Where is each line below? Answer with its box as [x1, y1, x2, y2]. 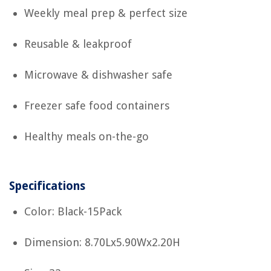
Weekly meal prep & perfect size [24, 7, 188, 19]
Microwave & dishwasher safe [24, 68, 172, 81]
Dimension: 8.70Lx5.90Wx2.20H [24, 236, 180, 249]
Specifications [9, 179, 85, 193]
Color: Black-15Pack [24, 205, 122, 218]
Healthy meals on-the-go [24, 130, 149, 143]
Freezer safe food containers [24, 99, 169, 112]
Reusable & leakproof [24, 38, 132, 50]
